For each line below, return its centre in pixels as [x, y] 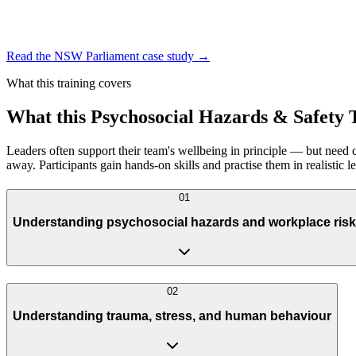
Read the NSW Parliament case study [100, 56]
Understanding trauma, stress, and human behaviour [172, 316]
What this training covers [69, 83]
